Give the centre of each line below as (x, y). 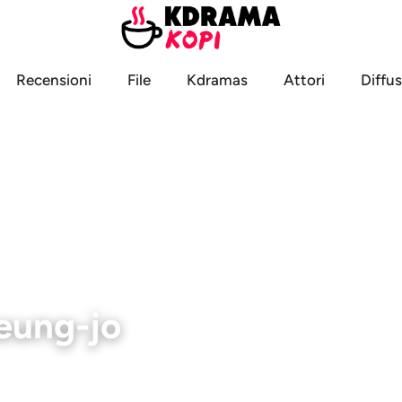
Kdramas (217, 79)
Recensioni (54, 79)
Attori (304, 79)
